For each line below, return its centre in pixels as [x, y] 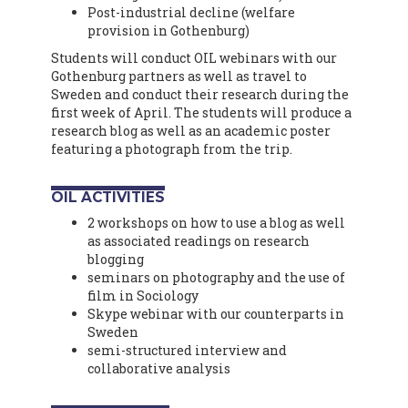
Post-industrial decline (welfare [191, 12]
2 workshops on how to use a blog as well [216, 223]
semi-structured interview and [187, 350]
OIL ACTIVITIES [108, 197]
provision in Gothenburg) [168, 31]
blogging [116, 259]
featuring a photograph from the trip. [172, 149]
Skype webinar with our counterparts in [216, 314]
